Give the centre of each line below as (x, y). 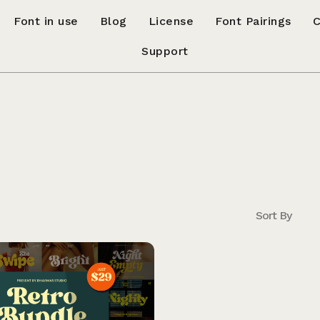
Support (165, 51)
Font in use (46, 21)
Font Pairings (253, 21)
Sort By (274, 215)
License (171, 21)
